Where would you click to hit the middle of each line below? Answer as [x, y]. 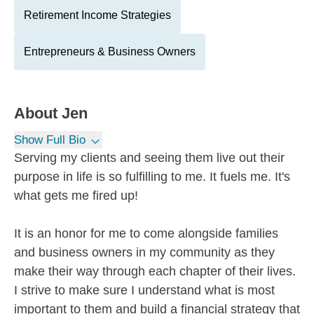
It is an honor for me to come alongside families [146, 233]
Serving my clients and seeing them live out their [149, 158]
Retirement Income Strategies [97, 15]
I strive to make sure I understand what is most [144, 290]
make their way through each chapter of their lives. [155, 271]
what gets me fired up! [76, 196]
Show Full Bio [50, 140]
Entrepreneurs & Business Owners [110, 52]
